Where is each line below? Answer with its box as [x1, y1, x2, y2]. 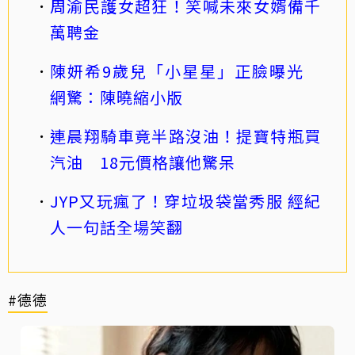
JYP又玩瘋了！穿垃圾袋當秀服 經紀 [50, 189, 321, 213]
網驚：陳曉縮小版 [50, 86, 183, 109]
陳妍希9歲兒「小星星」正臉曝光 [50, 59, 321, 83]
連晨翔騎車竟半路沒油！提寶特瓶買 [50, 124, 321, 148]
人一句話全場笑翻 [50, 216, 183, 239]
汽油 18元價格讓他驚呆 [50, 151, 235, 174]
